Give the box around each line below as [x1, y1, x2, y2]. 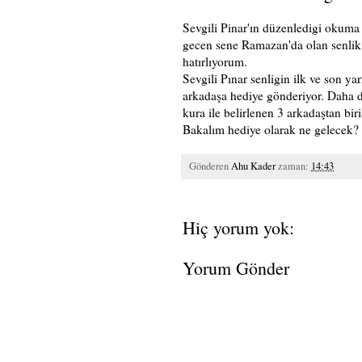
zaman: [278, 158, 311, 173]
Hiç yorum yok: [183, 215, 294, 239]
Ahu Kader [231, 158, 276, 173]
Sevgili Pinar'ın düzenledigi [183, 19, 325, 36]
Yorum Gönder [183, 255, 289, 280]
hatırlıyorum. [183, 53, 247, 69]
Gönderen [189, 158, 231, 173]
